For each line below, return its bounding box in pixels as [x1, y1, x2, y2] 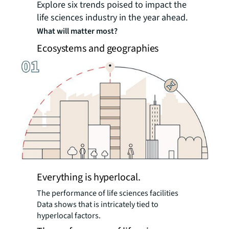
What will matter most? [37, 26, 118, 37]
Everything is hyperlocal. [37, 170, 141, 185]
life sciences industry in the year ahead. [37, 11, 188, 24]
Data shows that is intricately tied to [37, 198, 158, 210]
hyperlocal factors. [37, 210, 101, 221]
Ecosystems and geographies [37, 41, 159, 56]
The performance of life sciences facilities [37, 187, 178, 199]
